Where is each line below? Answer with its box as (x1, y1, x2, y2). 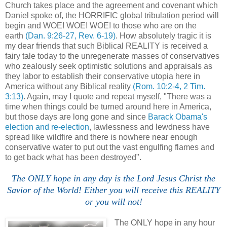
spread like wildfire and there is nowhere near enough (5, 133, 198, 142)
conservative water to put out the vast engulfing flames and (5, 143, 214, 152)
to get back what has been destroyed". (5, 153, 141, 162)
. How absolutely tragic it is (116, 31, 211, 41)
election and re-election (5, 123, 89, 132)
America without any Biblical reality (5, 82, 133, 91)
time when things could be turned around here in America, (5, 102, 211, 111)
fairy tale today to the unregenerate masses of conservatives (5, 52, 219, 61)
